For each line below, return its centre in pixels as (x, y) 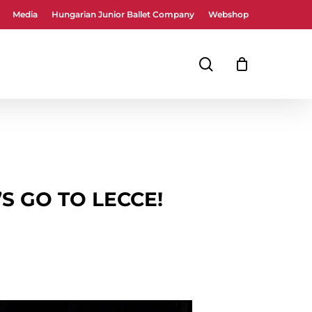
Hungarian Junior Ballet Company (123, 14)
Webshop (228, 14)
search (236, 63)
